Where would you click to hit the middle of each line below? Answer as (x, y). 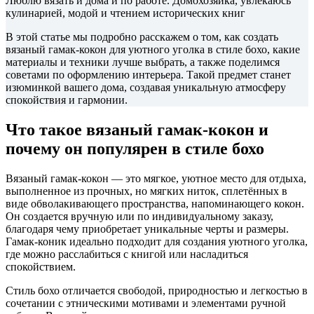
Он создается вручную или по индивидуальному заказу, (139, 216)
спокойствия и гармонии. (67, 100)
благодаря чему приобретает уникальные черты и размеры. (147, 228)
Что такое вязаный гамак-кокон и (137, 129)
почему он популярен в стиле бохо (135, 148)
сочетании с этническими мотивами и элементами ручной (146, 303)
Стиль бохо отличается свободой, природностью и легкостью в (157, 290)
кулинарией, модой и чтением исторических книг (125, 13)
